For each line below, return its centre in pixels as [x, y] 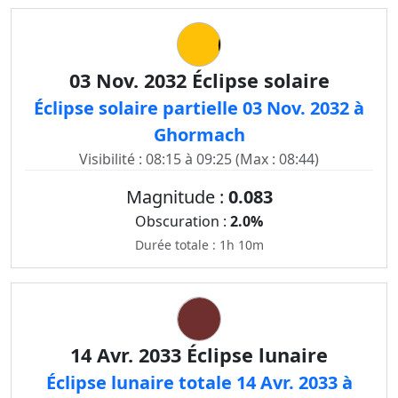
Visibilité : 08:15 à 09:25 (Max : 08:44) [199, 159]
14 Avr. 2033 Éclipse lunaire [199, 355]
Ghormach [199, 135]
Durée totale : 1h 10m [199, 245]
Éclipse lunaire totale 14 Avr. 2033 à [199, 382]
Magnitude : [177, 197]
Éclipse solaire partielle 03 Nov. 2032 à [199, 108]
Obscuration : [183, 221]
